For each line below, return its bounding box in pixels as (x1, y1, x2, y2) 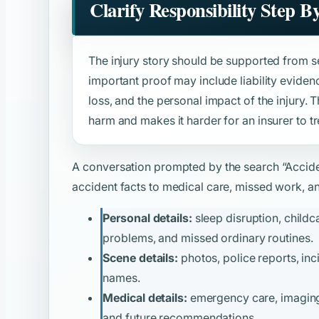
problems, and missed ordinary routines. (103, 230, 313, 245)
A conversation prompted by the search (72, 159, 282, 174)
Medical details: (103, 290, 187, 305)
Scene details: (103, 250, 179, 265)
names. (103, 270, 140, 285)
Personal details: (103, 210, 192, 225)
